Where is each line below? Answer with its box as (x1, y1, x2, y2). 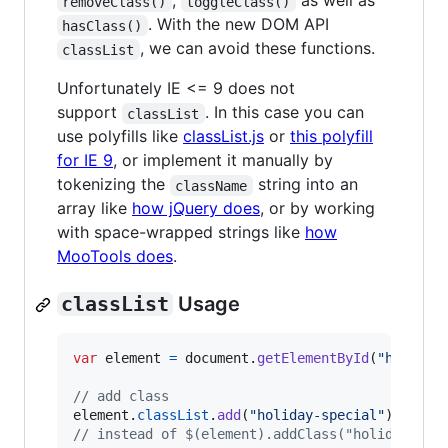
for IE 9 (57, 150, 113, 171)
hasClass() (62, 17, 143, 34)
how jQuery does (132, 198, 260, 219)
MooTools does (57, 246, 173, 267)
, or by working (260, 198, 375, 219)
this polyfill (290, 126, 373, 147)
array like (57, 198, 132, 219)
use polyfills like (57, 126, 183, 147)
